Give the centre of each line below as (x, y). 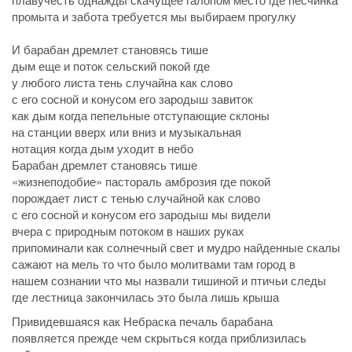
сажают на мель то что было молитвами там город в (154, 263)
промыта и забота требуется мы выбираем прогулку (154, 16)
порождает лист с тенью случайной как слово (136, 197)
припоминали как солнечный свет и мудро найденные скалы (176, 247)
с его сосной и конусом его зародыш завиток (132, 98)
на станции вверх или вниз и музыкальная (126, 131)
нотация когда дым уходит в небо (103, 148)
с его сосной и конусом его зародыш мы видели (141, 214)
